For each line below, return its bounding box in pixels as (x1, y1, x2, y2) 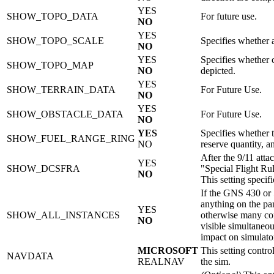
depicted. (201, 65, 235, 76)
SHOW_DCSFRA (7, 163, 80, 174)
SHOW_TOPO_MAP (7, 60, 94, 71)
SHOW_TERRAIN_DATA (7, 84, 116, 95)
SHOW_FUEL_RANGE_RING (7, 133, 135, 144)
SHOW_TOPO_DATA (7, 11, 98, 22)
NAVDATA (7, 251, 54, 262)
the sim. (201, 256, 231, 267)
